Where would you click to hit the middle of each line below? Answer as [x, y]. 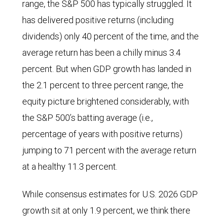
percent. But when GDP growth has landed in [107, 69]
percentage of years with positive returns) [102, 134]
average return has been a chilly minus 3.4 [101, 53]
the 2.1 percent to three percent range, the [103, 85]
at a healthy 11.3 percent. [70, 167]
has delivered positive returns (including [98, 20]
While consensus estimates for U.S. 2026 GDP [110, 194]
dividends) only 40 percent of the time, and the [110, 37]
